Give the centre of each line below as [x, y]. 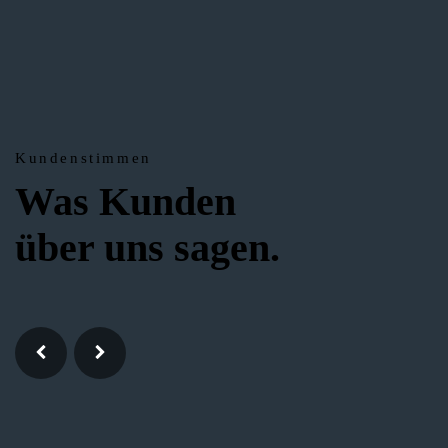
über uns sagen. [147, 247]
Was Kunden [125, 201]
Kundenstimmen [83, 157]
